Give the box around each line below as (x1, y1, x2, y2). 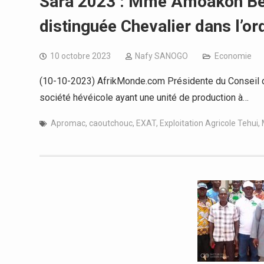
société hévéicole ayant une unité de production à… (39, 92, 249, 103)
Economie (214, 51, 252, 61)
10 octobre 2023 (50, 51, 111, 61)
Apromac (51, 118, 85, 128)
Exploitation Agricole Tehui (160, 118, 258, 128)
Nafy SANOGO (135, 51, 188, 61)
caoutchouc (89, 118, 133, 128)
